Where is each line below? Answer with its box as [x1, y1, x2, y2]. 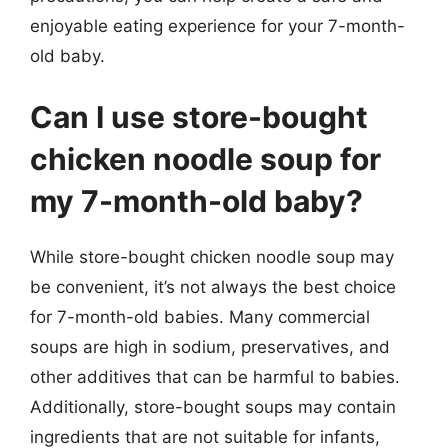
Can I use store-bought [30, 99, 368, 135]
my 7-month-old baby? [30, 183, 363, 219]
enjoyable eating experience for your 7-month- [30, 15, 405, 36]
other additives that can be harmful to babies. [30, 367, 400, 387]
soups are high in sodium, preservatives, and [30, 337, 390, 357]
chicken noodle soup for [30, 141, 381, 177]
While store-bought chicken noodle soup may [30, 247, 394, 267]
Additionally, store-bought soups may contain [30, 397, 396, 417]
